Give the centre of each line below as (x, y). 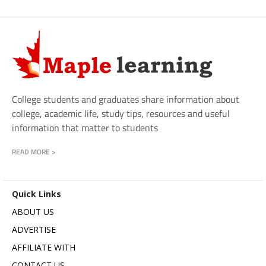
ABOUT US (33, 212)
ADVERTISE (34, 230)
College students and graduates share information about (126, 99)
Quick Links (37, 194)
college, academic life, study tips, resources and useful (121, 114)
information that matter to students (85, 128)
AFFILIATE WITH (44, 248)
